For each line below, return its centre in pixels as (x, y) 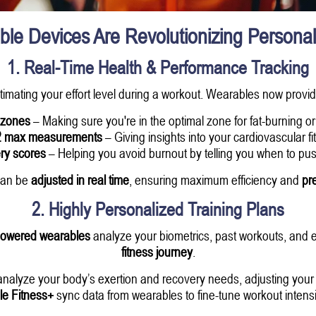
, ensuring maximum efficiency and (215, 179)
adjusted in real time (80, 179)
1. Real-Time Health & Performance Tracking (158, 67)
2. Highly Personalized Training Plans (158, 209)
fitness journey (157, 251)
